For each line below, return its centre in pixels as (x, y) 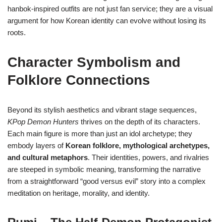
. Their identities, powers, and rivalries (148, 158)
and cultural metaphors (48, 158)
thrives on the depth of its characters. (139, 122)
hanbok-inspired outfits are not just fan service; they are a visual (110, 9)
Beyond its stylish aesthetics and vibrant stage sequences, (102, 110)
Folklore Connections (79, 80)
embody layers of (36, 146)
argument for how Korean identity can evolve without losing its (107, 21)
